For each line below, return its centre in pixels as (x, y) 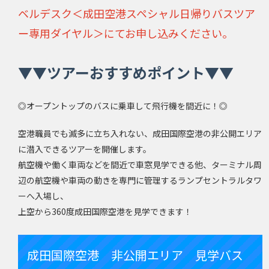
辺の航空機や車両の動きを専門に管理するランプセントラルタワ (140, 180)
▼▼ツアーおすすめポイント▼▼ (126, 73)
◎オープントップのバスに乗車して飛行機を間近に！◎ (123, 106)
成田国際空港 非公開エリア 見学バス (135, 255)
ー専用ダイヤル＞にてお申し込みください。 (125, 33)
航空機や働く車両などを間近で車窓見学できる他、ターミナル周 (140, 165)
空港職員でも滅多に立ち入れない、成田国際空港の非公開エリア (140, 134)
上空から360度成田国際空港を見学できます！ (105, 212)
